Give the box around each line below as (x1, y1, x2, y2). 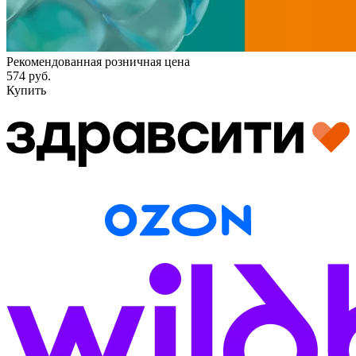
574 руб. (6, 69, 51, 83)
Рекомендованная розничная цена (6, 55, 190, 69)
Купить (6, 83, 46, 98)
